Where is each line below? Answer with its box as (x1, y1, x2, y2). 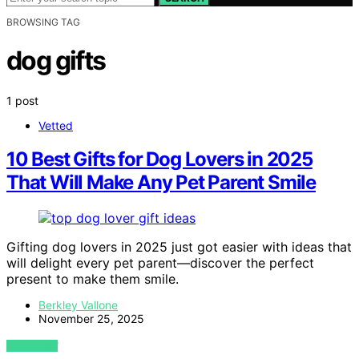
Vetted (38, 118, 73, 132)
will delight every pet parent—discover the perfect (6, 255, 314, 272)
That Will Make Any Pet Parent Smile (6, 171, 316, 195)
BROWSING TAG (6, 15, 80, 28)
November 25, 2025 (38, 312, 144, 326)
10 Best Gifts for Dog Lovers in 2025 (6, 147, 313, 171)
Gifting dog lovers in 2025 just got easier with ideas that (6, 239, 352, 256)
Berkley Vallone (38, 298, 118, 313)
